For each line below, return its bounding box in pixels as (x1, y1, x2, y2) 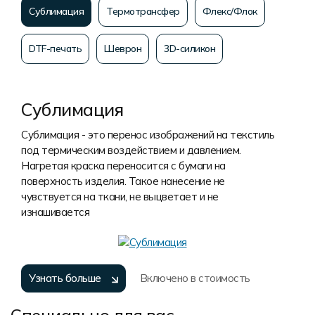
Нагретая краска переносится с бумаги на (21, 159, 226, 172)
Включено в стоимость (139, 271, 250, 285)
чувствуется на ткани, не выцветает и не (21, 190, 219, 203)
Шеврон (104, 42, 141, 55)
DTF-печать (29, 42, 82, 55)
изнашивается (21, 205, 89, 219)
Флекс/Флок (202, 5, 257, 18)
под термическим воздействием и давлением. (21, 143, 241, 157)
